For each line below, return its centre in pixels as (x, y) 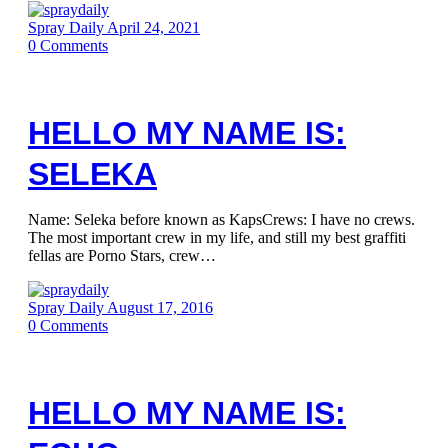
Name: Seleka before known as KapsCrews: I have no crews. (221, 219)
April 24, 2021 (153, 27)
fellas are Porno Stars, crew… (122, 255)
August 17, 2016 (160, 307)
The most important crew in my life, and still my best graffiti (217, 237)
